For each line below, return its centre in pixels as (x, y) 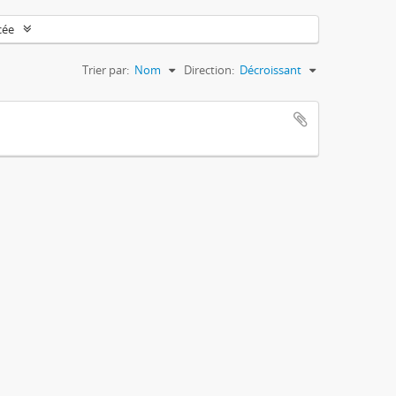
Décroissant (270, 69)
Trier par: (106, 69)
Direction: (209, 69)
